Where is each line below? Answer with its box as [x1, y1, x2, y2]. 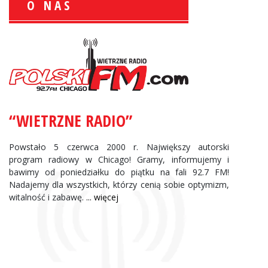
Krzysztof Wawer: [136, 38, 221, 52]
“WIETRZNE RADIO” [9, 109, 132, 132]
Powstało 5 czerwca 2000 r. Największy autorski [9, 141, 229, 153]
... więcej [86, 191, 118, 203]
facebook [136, 67, 178, 81]
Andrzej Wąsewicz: [136, 116, 226, 130]
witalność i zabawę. [9, 191, 86, 203]
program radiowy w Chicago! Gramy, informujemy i [9, 154, 229, 166]
